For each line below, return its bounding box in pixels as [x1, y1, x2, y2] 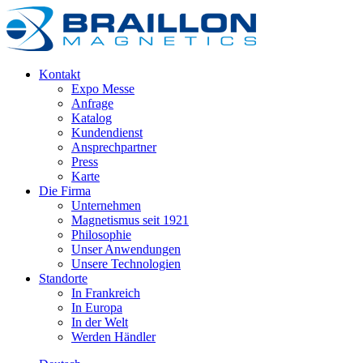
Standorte [39, 271, 88, 285]
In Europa [71, 301, 122, 314]
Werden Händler [71, 330, 156, 344]
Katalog [71, 111, 112, 125]
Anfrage [71, 96, 113, 110]
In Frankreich [71, 286, 140, 300]
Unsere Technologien [71, 257, 181, 271]
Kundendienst [71, 126, 143, 139]
